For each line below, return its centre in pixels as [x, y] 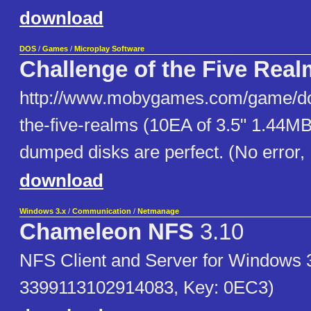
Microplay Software [109, 49]
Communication [102, 211]
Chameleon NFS [107, 232]
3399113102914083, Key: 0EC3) [147, 288]
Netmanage [158, 211]
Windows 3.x [43, 211]
